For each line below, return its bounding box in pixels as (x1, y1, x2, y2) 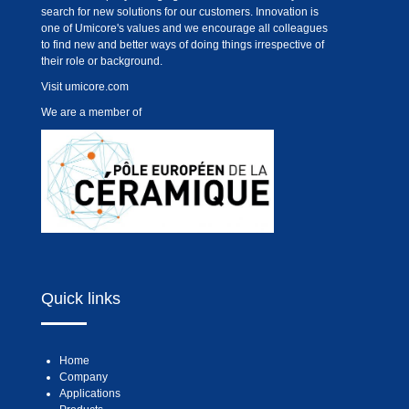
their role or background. (41, 55, 163, 68)
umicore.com (65, 80, 129, 93)
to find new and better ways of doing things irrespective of (41, 38, 324, 51)
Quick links (41, 288, 121, 308)
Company (59, 370, 108, 383)
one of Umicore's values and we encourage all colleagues (41, 22, 328, 35)
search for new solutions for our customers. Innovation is (41, 5, 319, 18)
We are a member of (41, 106, 144, 119)
